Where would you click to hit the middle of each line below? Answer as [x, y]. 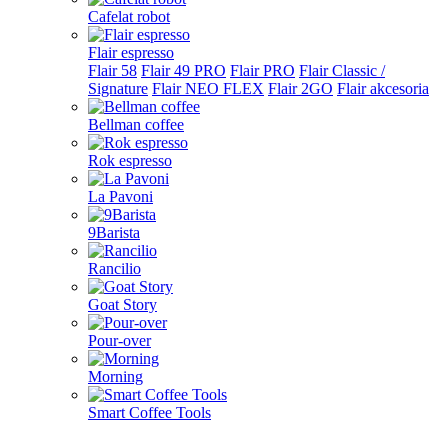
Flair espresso [131, 52]
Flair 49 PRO [183, 70]
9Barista [114, 232]
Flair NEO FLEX [208, 88]
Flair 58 [112, 70]
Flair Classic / [342, 70]
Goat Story [122, 304]
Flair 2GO [300, 88]
